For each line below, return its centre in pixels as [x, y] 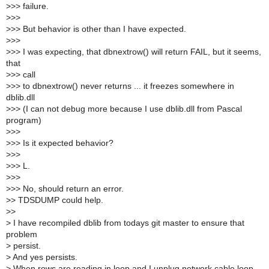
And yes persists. [44, 257]
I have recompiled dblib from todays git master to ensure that [128, 223]
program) [24, 120]
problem [22, 234]
